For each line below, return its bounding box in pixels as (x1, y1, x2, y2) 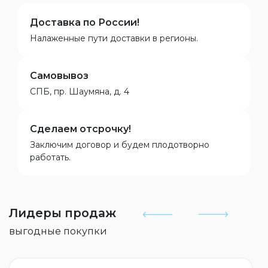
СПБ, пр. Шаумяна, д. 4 (30, 86, 129, 97)
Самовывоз (30, 70, 89, 81)
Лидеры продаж (9, 206, 116, 220)
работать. (30, 152, 71, 163)
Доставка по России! (30, 17, 139, 28)
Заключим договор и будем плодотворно (30, 139, 209, 150)
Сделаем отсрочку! (30, 123, 131, 135)
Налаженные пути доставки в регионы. (30, 33, 198, 44)
